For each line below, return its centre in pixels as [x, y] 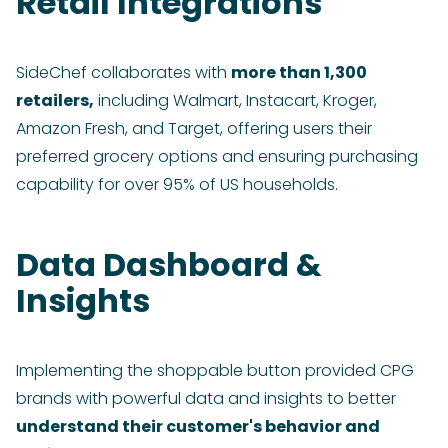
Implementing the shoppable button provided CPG [215, 371]
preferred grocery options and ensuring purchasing [217, 157]
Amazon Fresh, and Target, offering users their [194, 129]
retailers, [55, 101]
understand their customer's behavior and [198, 427]
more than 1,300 [299, 73]
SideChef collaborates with [123, 73]
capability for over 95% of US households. [177, 185]
